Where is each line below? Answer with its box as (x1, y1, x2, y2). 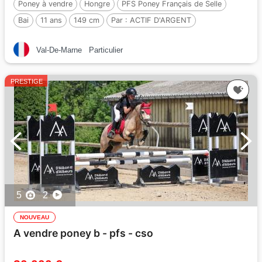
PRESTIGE (11, 78, 43, 85)
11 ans (40, 16, 62, 25)
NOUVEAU (20, 214, 49, 220)
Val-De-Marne (36, 46, 82, 54)
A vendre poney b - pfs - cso (13, 227, 153, 239)
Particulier (89, 46, 123, 54)
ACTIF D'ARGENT (130, 16, 191, 25)
